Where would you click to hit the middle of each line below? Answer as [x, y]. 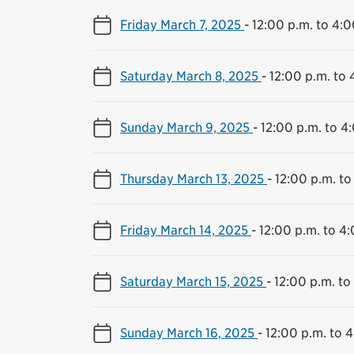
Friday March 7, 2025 [182, 24]
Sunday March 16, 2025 [189, 332]
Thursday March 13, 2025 [194, 178]
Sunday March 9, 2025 [186, 127]
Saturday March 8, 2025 [191, 75]
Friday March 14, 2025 [186, 230]
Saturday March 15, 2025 [193, 281]
